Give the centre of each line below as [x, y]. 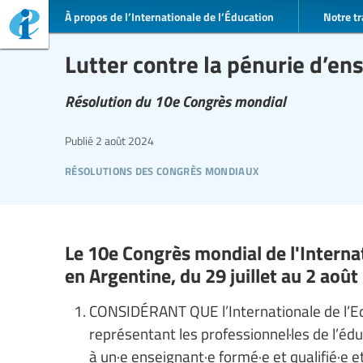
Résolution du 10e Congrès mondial [175, 100]
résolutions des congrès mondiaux [162, 169]
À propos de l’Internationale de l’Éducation [169, 16]
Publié [79, 141]
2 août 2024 [124, 141]
